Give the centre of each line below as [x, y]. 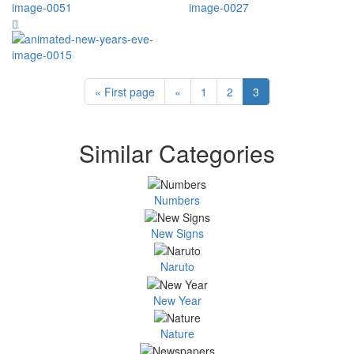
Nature [177, 333]
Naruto [177, 267]
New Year [177, 300]
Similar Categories [177, 153]
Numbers [177, 200]
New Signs [177, 233]
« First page [125, 92]
